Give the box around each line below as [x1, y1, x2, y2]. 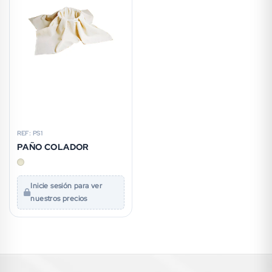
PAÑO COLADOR [17, 141, 89, 153]
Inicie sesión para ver [30, 181, 103, 191]
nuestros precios [30, 194, 87, 204]
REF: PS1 [17, 129, 42, 138]
